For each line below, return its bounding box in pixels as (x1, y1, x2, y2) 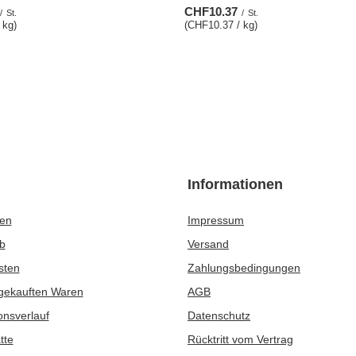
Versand (188, 238, 229, 250)
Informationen (188, 176, 283, 192)
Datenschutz (188, 309, 250, 322)
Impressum (188, 214, 244, 226)
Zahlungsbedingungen (188, 261, 300, 274)
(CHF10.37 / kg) (184, 19, 257, 31)
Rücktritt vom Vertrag (188, 333, 293, 346)
